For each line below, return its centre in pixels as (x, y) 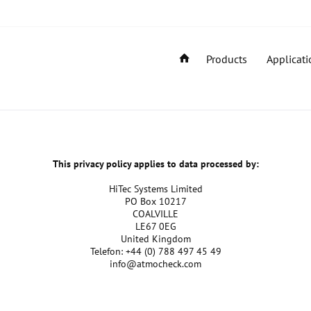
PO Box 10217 (155, 201)
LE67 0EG (155, 226)
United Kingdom (155, 239)
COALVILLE (155, 214)
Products (227, 59)
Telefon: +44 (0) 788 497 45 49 (155, 251)
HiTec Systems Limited (155, 189)
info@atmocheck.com (155, 264)
